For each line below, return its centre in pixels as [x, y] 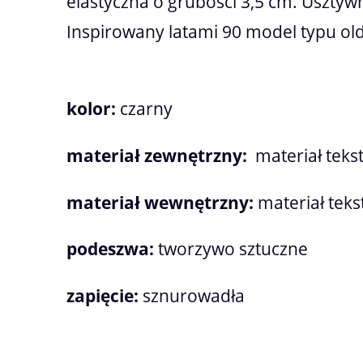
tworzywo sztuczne [235, 249]
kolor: [93, 108]
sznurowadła [194, 296]
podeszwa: [112, 249]
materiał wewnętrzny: [162, 202]
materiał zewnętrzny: [161, 155]
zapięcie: [105, 296]
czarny [146, 108]
